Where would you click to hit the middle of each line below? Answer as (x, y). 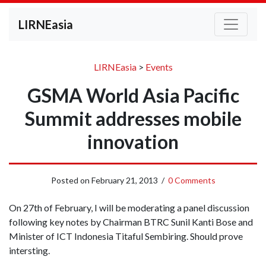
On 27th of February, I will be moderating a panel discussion (129, 208)
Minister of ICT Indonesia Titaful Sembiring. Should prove (126, 236)
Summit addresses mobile (133, 118)
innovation (133, 142)
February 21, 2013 (124, 180)
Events (159, 67)
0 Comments (191, 180)
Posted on (71, 180)
